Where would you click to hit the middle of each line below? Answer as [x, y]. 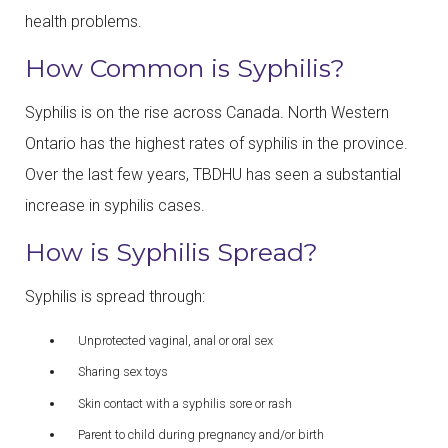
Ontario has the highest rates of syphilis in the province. [216, 144]
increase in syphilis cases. [115, 206]
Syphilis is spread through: [115, 296]
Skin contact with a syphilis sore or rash [184, 403]
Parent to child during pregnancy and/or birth [200, 435]
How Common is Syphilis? [185, 68]
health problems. [83, 22]
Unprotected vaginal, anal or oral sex [175, 340]
